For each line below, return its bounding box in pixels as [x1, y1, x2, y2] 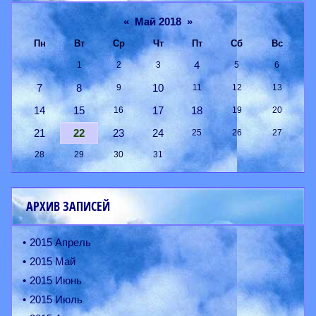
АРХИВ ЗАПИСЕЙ [26, 197, 110, 216]
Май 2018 [135, 16, 181, 28]
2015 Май [30, 255, 75, 268]
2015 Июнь [30, 274, 82, 287]
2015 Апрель [30, 236, 91, 249]
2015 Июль [30, 293, 83, 306]
